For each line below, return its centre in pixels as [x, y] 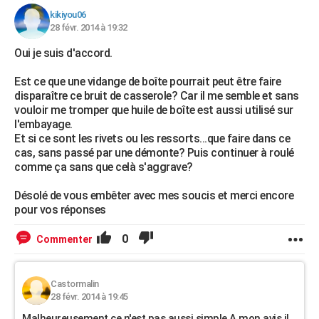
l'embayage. [43, 124]
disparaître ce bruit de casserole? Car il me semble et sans [157, 96]
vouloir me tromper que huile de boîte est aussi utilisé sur [154, 110]
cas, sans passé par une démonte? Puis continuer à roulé [154, 153]
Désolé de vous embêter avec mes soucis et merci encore [154, 195]
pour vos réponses [60, 210]
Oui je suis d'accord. [63, 53]
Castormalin [75, 284]
